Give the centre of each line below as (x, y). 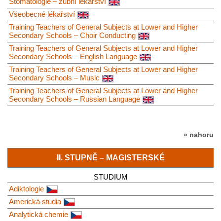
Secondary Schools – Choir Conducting (72, 36)
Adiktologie (26, 188)
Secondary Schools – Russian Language (74, 99)
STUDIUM (110, 177)
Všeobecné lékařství (42, 14)
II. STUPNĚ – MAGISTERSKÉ (110, 157)
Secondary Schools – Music (54, 78)
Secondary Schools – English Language (73, 57)
